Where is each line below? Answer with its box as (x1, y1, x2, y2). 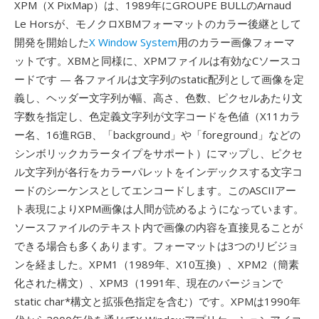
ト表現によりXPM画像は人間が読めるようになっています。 (14, 202, 304, 216)
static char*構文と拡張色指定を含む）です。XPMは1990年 (14, 294, 300, 308)
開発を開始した (14, 35, 89, 49)
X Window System (89, 35, 177, 49)
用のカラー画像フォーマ (177, 35, 295, 49)
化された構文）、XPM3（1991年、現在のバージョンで (14, 276, 283, 290)
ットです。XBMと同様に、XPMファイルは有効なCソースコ (14, 53, 301, 68)
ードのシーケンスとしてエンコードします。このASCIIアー (14, 183, 296, 197)
